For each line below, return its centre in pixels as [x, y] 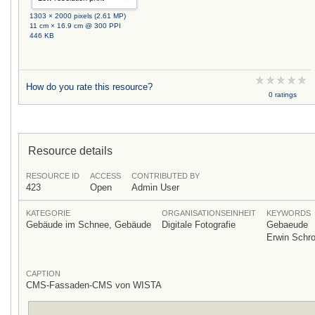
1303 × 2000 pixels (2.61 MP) [78, 15]
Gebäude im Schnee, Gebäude [89, 224]
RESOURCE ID [53, 175]
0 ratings [282, 94]
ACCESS [105, 175]
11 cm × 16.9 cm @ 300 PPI [76, 25]
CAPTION [43, 273]
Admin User [155, 187]
